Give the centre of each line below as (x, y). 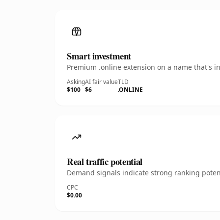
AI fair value (101, 82)
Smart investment (99, 56)
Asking (76, 82)
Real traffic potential (105, 161)
